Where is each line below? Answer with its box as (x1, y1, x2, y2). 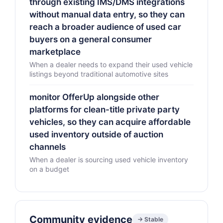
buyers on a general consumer (29, 34, 152, 44)
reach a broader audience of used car (29, 22, 181, 32)
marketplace (29, 47, 81, 57)
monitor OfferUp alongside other (29, 92, 159, 102)
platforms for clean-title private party (29, 105, 180, 114)
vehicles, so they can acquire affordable (29, 117, 191, 127)
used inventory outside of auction (29, 129, 163, 139)
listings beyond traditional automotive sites (29, 70, 168, 78)
